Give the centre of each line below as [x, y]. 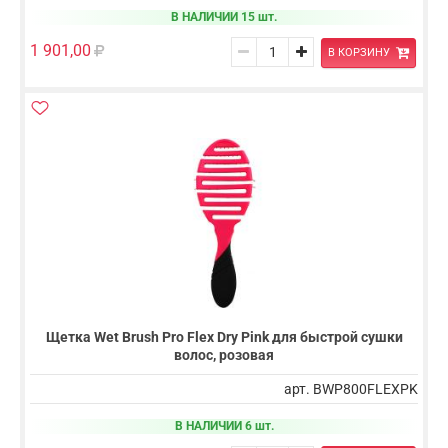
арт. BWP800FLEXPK [351, 388]
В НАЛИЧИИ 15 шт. [224, 17]
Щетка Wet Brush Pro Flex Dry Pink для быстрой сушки [224, 336]
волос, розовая [224, 354]
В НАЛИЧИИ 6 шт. [224, 425]
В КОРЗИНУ [358, 53]
